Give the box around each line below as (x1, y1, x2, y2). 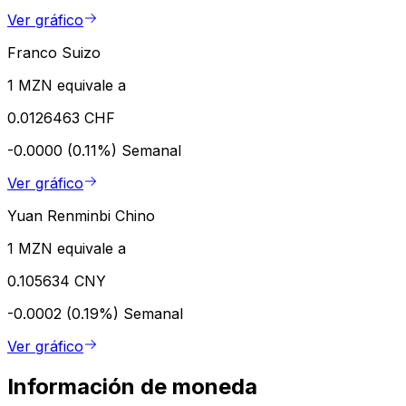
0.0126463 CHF (7, 108, 115, 127)
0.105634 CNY (7, 271, 106, 290)
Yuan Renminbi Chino (7, 206, 155, 225)
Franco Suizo (7, 43, 101, 62)
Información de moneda (7, 372, 257, 400)
